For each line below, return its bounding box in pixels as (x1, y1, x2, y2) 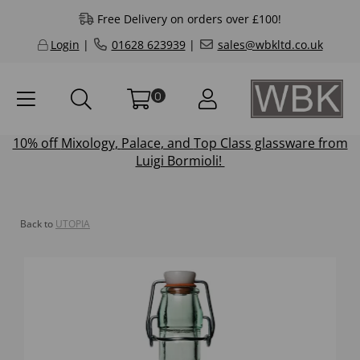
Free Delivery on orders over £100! (96, 11, 281, 27)
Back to (20, 217, 53, 231)
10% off (12, 134, 61, 153)
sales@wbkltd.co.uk (217, 37, 323, 52)
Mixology (60, 134, 115, 153)
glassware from (251, 134, 348, 153)
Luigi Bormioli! (135, 152, 225, 170)
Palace (121, 134, 161, 153)
